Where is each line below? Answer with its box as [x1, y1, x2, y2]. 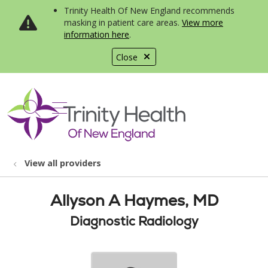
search [31, 102, 84, 126]
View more [182, 17, 223, 28]
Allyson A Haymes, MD [50, 190, 218, 211]
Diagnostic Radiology [69, 213, 199, 229]
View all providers [25, 157, 101, 169]
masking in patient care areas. [64, 17, 182, 28]
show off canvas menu [51, 95, 228, 118]
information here [64, 29, 129, 40]
